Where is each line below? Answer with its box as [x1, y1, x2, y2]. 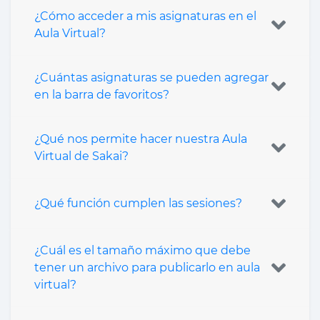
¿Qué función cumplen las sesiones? [34, 196, 242, 210]
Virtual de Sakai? [34, 149, 129, 163]
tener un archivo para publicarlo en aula [34, 260, 159, 274]
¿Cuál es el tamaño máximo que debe [34, 243, 251, 257]
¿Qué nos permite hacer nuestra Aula [34, 131, 247, 146]
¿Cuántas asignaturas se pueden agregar [34, 70, 269, 84]
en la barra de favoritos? [34, 87, 169, 101]
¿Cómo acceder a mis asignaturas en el [34, 9, 256, 23]
